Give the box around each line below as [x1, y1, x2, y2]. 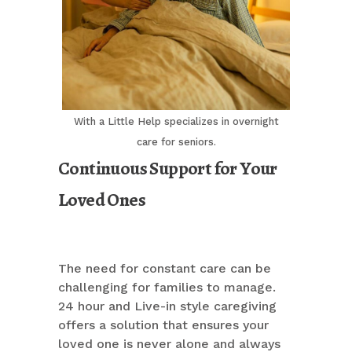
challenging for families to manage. [58, 280, 276, 295]
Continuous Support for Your [58, 156, 277, 181]
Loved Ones [58, 187, 146, 213]
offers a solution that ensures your [58, 317, 269, 333]
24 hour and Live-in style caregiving [58, 299, 277, 314]
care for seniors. [136, 136, 216, 148]
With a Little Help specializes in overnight [73, 115, 279, 128]
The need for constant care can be [58, 261, 271, 277]
